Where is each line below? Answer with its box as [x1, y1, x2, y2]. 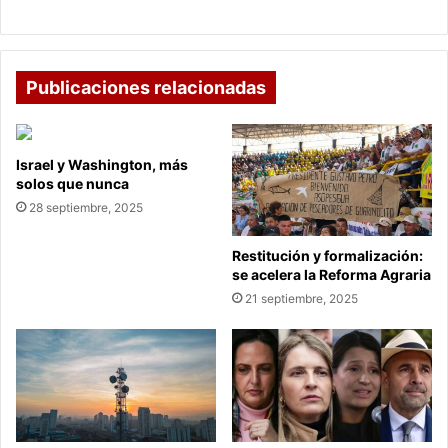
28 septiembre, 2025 [29, 199, 143, 215]
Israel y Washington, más [16, 155, 188, 173]
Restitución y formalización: [232, 247, 423, 265]
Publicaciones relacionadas [26, 76, 266, 98]
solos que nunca [16, 174, 129, 192]
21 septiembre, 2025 [245, 291, 358, 307]
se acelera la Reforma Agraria [232, 266, 431, 284]
